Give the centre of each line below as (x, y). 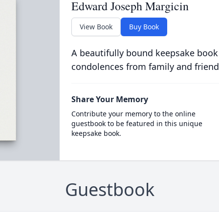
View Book (96, 27)
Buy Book (144, 27)
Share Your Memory (109, 99)
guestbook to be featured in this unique (137, 123)
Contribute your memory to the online (133, 114)
